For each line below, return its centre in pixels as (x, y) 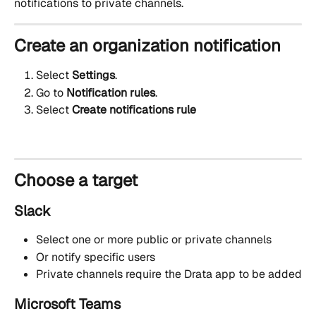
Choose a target (76, 181)
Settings (93, 75)
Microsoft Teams (67, 304)
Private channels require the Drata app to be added (169, 274)
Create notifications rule (134, 109)
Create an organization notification (147, 46)
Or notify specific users (96, 257)
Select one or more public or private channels (154, 240)
